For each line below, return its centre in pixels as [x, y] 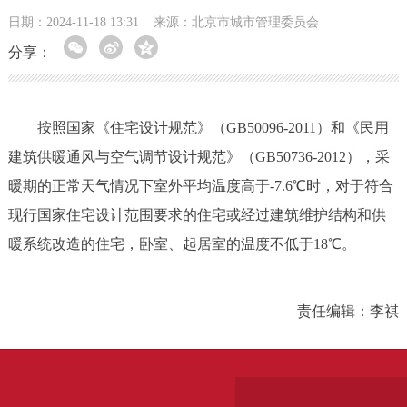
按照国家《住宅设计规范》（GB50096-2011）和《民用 [198, 127]
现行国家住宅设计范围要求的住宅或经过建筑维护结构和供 [197, 214]
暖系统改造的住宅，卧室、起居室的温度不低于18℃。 [182, 243]
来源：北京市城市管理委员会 [236, 22]
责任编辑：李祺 [348, 311]
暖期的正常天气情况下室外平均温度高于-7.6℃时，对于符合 [200, 185]
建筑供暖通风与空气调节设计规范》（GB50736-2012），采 [199, 156]
